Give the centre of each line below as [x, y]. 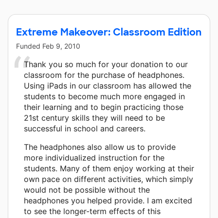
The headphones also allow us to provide [100, 147]
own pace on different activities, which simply [109, 179]
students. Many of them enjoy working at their [109, 168]
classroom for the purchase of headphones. [104, 75]
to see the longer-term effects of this [92, 211]
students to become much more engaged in [104, 96]
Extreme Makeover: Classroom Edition [109, 32]
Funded [29, 46]
